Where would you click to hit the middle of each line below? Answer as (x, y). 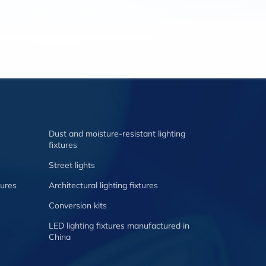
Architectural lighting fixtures (103, 185)
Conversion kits (78, 205)
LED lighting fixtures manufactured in (119, 226)
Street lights (72, 165)
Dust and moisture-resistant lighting (117, 134)
